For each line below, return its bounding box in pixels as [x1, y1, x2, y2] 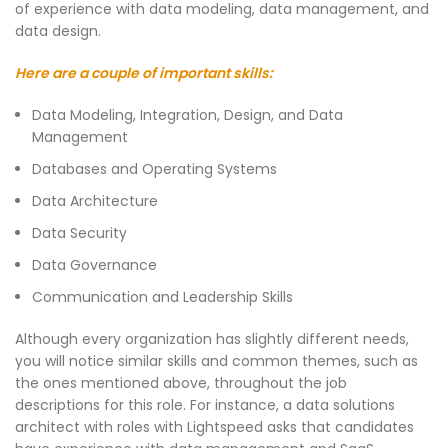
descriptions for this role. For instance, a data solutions [15, 395, 395, 416]
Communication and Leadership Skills [32, 287, 293, 308]
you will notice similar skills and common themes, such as [15, 351, 418, 372]
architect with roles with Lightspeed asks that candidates [15, 417, 414, 438]
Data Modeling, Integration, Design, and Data [32, 105, 343, 126]
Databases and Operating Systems [32, 159, 277, 180]
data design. [15, 21, 101, 42]
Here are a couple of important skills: [15, 63, 273, 84]
